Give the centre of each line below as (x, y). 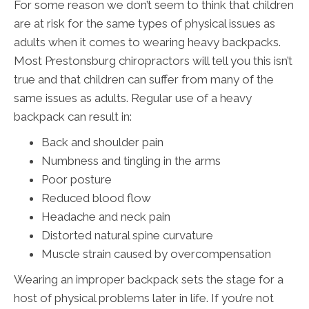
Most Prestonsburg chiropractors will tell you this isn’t (153, 60)
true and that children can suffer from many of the (144, 79)
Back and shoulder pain (102, 142)
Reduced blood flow (96, 198)
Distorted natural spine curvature (127, 235)
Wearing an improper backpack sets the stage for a (149, 279)
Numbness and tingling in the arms (131, 160)
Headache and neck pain (106, 216)
